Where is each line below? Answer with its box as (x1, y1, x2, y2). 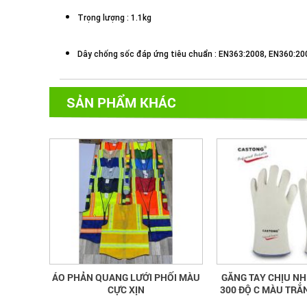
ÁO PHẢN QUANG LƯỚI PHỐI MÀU (52, 271, 200, 284)
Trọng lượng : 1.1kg (77, 13, 151, 23)
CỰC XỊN (108, 283, 145, 297)
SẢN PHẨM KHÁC (66, 93, 176, 111)
